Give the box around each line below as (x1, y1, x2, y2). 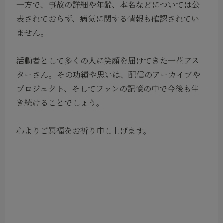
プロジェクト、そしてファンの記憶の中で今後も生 (16, 83, 199, 95)
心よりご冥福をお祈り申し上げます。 (16, 125, 151, 137)
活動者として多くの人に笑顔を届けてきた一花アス (16, 55, 199, 67)
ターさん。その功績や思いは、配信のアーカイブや (16, 69, 200, 81)
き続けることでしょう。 (16, 97, 104, 109)
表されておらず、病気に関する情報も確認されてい (16, 12, 199, 24)
